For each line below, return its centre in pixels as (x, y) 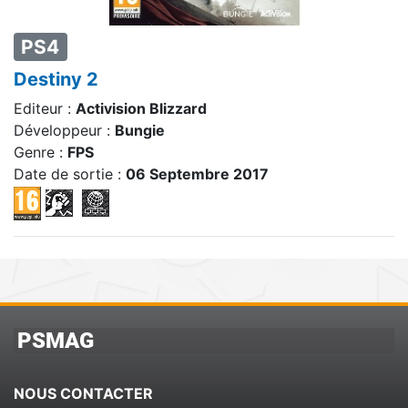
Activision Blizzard (141, 109)
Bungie (140, 131)
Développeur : (64, 131)
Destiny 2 (56, 80)
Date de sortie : (70, 174)
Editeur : (45, 109)
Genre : (41, 153)
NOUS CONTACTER (83, 394)
